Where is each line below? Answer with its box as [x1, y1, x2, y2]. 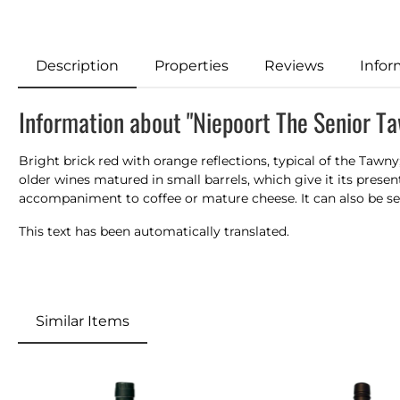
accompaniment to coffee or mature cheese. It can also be [19, 190, 387, 206]
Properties [154, 57, 229, 74]
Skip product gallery [18, 362, 145, 379]
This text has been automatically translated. [19, 223, 289, 239]
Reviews [264, 57, 324, 74]
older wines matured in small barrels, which [19, 171, 295, 187]
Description [36, 57, 119, 74]
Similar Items [36, 312, 129, 329]
